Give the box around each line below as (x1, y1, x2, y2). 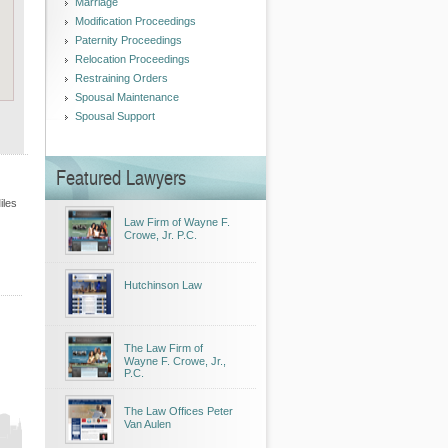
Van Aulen (124, 418, 171, 430)
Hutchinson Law (124, 279, 202, 291)
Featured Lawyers (56, 163, 186, 191)
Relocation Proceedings (75, 53, 190, 65)
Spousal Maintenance (75, 91, 179, 103)
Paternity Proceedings (75, 34, 182, 46)
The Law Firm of (124, 342, 203, 354)
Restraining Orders (75, 72, 168, 84)
